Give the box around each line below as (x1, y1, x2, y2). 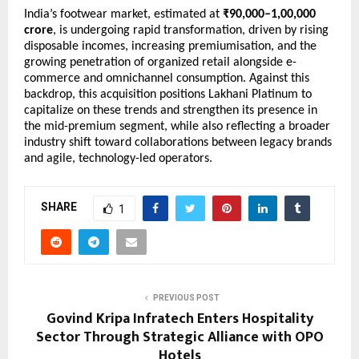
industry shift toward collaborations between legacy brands (24, 135, 332, 149)
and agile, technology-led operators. (24, 151, 212, 165)
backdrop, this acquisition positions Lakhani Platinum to (24, 87, 312, 101)
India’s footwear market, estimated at (24, 7, 223, 21)
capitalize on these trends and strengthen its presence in (24, 103, 317, 117)
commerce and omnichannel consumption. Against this (24, 71, 309, 85)
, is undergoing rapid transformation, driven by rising (53, 23, 329, 37)
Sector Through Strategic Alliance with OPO (35, 325, 324, 349)
